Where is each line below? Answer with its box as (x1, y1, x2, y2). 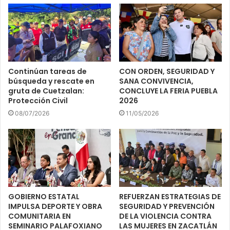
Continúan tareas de (8, 66, 87, 77)
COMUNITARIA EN (8, 210, 71, 221)
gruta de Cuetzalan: (8, 86, 84, 97)
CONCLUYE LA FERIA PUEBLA (119, 86, 218, 97)
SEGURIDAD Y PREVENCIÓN (119, 201, 215, 212)
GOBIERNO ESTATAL (8, 191, 80, 202)
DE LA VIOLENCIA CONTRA (119, 210, 212, 221)
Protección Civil (8, 95, 68, 106)
